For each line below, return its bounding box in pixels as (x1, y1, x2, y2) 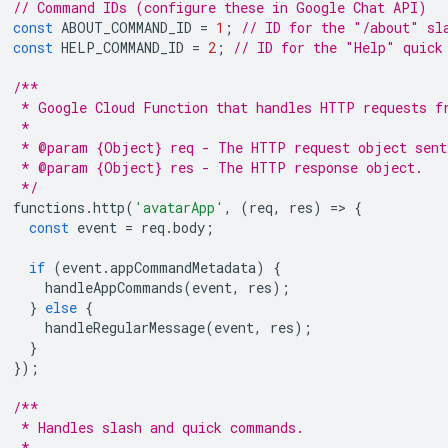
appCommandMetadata (110, 257, 256, 277)
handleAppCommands (45, 277, 183, 297)
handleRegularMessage (45, 317, 205, 337)
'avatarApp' (134, 197, 224, 217)
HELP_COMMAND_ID (61, 37, 184, 57)
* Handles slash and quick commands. (13, 417, 304, 437)
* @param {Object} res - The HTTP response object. (13, 157, 423, 177)
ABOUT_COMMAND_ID (61, 17, 192, 37)
